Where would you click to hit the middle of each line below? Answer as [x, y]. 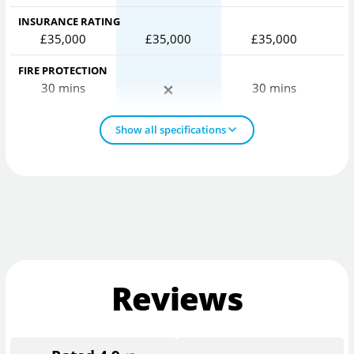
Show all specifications [171, 130]
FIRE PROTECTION [63, 70]
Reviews [177, 299]
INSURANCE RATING [70, 22]
